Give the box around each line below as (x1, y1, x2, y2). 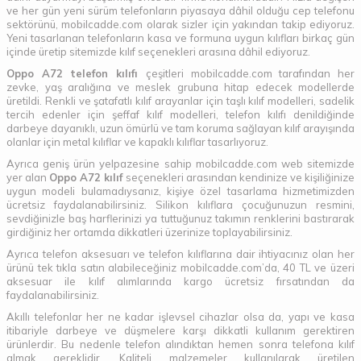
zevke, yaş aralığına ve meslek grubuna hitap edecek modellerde (6, 81, 355, 94)
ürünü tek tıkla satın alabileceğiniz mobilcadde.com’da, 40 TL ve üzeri (6, 261, 355, 275)
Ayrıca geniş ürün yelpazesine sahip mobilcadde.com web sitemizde (6, 157, 355, 171)
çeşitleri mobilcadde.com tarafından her (145, 67, 355, 81)
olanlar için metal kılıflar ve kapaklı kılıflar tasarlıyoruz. (6, 135, 271, 149)
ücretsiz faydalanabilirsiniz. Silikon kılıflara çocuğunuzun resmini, (6, 198, 355, 212)
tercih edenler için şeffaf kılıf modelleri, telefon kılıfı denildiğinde (6, 108, 355, 122)
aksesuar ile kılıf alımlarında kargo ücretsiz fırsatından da (6, 275, 355, 288)
